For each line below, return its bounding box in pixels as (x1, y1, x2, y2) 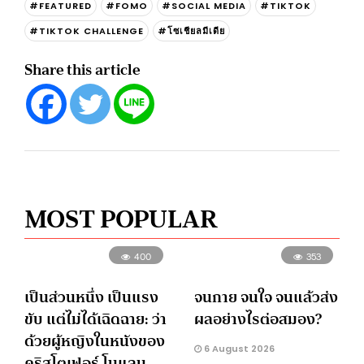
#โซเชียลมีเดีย (158, 24, 225, 37)
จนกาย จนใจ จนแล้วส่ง (194, 284, 338, 311)
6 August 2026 (201, 342, 275, 356)
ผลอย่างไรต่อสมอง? (194, 305, 322, 333)
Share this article (24, 56, 140, 83)
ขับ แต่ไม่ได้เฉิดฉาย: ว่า (24, 305, 167, 333)
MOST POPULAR (24, 197, 218, 241)
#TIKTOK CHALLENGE (29, 24, 144, 37)
